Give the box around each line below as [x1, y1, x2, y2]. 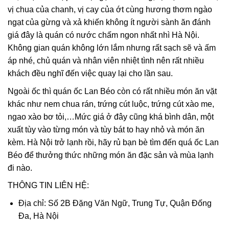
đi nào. [8, 163, 32, 172]
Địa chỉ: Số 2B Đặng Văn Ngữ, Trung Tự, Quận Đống [18, 198, 212, 208]
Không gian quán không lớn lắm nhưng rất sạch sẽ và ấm [8, 43, 216, 53]
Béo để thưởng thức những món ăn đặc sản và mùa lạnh [8, 150, 214, 159]
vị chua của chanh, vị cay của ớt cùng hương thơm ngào [8, 5, 212, 14]
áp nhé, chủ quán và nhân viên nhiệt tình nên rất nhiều [8, 56, 204, 65]
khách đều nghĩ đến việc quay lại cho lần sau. [8, 69, 173, 78]
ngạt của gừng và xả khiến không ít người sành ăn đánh [8, 18, 211, 27]
